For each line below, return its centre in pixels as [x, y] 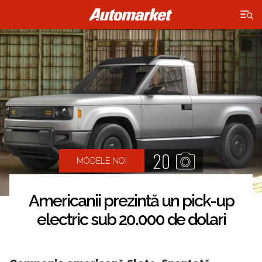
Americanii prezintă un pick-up [131, 201]
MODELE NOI [102, 161]
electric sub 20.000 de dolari [131, 220]
